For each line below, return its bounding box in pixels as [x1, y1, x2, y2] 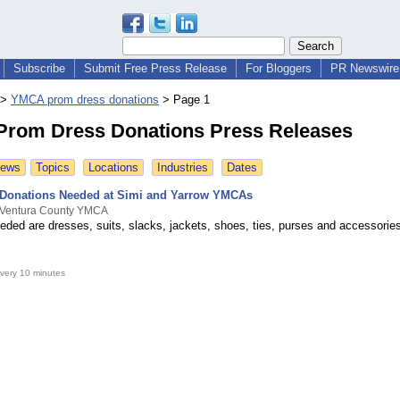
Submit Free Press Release [84, 62, 227, 75]
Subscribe [13, 62, 65, 75]
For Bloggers [246, 62, 312, 75]
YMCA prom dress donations [11, 93, 159, 107]
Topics [36, 161, 70, 175]
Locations [88, 161, 138, 175]
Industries [157, 161, 208, 175]
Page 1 [173, 93, 210, 107]
